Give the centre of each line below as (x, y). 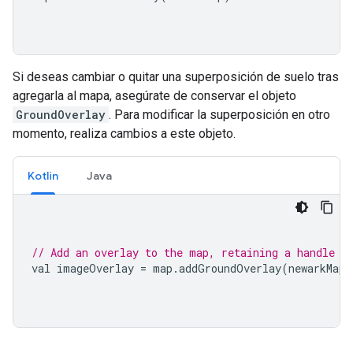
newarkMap (317, 269)
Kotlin (43, 176)
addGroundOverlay (230, 269)
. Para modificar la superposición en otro (219, 115)
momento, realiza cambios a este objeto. (124, 134)
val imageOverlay (86, 269)
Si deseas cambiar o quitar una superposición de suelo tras (176, 77)
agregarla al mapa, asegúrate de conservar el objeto (154, 96)
